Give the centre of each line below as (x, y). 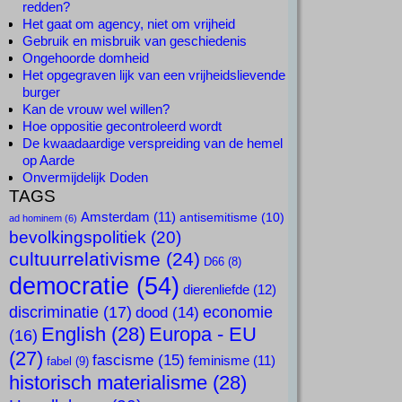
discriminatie (54, 312)
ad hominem (35, 218)
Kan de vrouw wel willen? (96, 109)
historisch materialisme (108, 383)
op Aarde (48, 161)
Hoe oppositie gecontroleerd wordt (122, 127)
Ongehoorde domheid (86, 58)
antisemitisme (218, 218)
